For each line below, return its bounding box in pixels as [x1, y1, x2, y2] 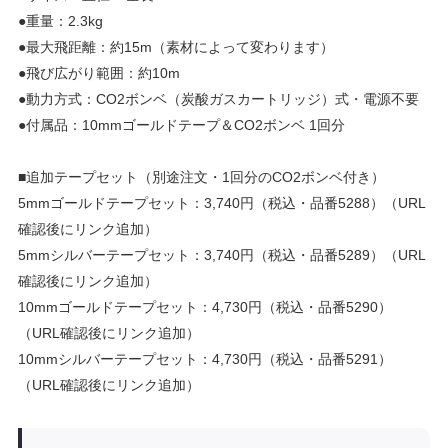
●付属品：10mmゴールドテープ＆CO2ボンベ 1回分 [17, 116, 345, 133]
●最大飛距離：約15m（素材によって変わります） [17, 38, 334, 55]
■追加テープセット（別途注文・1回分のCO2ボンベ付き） [17, 168, 385, 185]
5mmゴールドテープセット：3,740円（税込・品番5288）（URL [17, 194, 426, 211]
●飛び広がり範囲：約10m [17, 64, 180, 81]
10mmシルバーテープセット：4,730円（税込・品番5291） [17, 350, 392, 367]
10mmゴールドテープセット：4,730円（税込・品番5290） [17, 298, 392, 315]
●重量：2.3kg [17, 12, 103, 29]
